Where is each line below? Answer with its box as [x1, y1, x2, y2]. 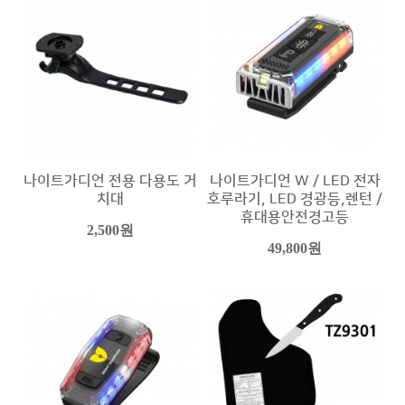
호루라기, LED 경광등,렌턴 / [207, 190, 382, 207]
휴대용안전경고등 [240, 208, 349, 225]
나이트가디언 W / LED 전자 [209, 172, 381, 189]
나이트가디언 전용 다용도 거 [24, 172, 197, 189]
